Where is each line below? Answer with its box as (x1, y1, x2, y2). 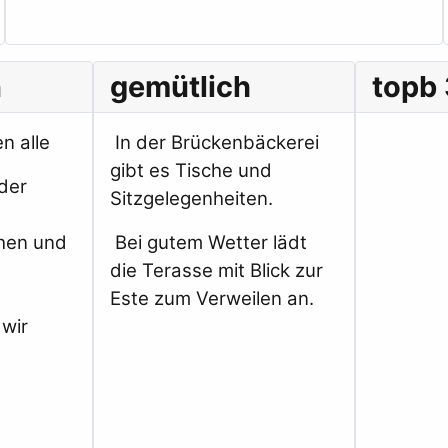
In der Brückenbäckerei (114, 131, 319, 155)
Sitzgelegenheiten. (109, 187, 273, 211)
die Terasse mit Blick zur (109, 259, 323, 283)
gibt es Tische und (109, 159, 272, 183)
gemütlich (109, 69, 251, 105)
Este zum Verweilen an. (109, 287, 319, 311)
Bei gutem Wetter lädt (109, 231, 307, 255)
